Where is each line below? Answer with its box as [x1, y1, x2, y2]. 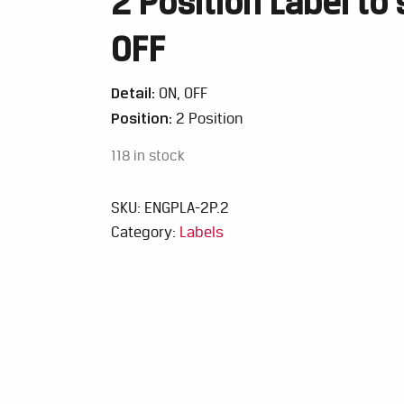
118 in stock [110, 148, 185, 164]
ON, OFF [154, 84, 207, 102]
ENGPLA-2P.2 [143, 198, 229, 216]
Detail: [110, 84, 155, 101]
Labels [179, 223, 224, 241]
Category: [110, 223, 179, 241]
